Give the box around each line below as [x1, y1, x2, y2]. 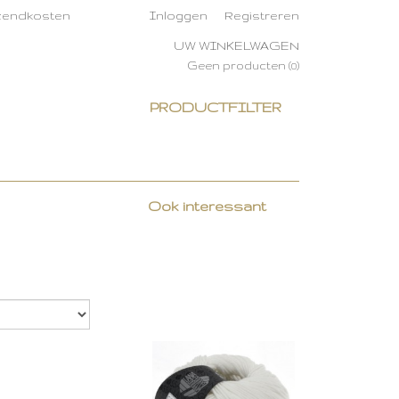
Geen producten [187, 60, 289, 71]
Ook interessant [148, 199, 266, 214]
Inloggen [150, 9, 208, 21]
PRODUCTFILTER [150, 100, 281, 115]
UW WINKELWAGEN [174, 39, 299, 52]
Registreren [224, 9, 299, 21]
